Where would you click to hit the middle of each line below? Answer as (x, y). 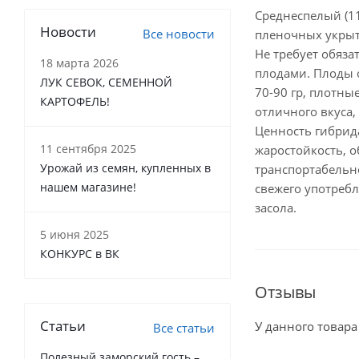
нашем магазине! (88, 187)
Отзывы (285, 292)
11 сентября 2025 (88, 149)
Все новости (179, 34)
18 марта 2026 (79, 63)
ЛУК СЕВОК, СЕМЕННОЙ (106, 82)
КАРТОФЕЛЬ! (75, 101)
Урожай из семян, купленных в (125, 168)
